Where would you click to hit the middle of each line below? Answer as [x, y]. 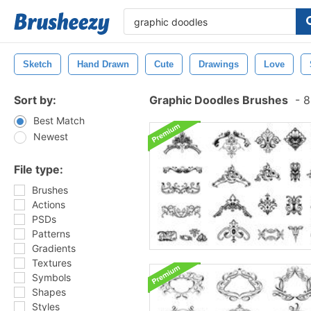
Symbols [51, 277]
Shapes [49, 292]
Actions [49, 204]
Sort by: [35, 100]
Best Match [59, 120]
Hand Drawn [103, 64]
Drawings [219, 64]
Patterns [51, 234]
